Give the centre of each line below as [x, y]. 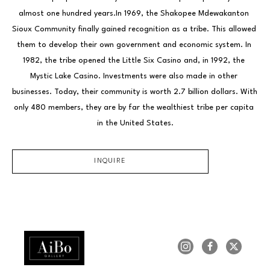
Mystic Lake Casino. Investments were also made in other [134, 76]
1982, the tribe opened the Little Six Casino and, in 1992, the [134, 61]
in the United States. [135, 123]
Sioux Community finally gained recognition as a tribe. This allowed [134, 29]
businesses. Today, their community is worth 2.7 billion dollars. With [135, 92]
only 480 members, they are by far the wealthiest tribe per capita [134, 108]
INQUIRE [110, 161]
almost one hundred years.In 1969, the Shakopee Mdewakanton [134, 14]
